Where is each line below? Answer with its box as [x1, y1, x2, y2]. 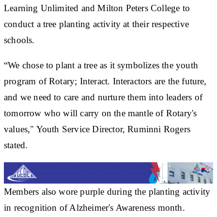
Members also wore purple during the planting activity [4, 186, 211, 197]
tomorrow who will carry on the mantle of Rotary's [4, 108, 197, 118]
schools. [4, 34, 35, 45]
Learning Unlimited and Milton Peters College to [4, 2, 190, 13]
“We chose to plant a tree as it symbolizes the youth [4, 60, 198, 70]
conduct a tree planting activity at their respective [4, 18, 189, 29]
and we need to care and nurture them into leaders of [4, 92, 202, 102]
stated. [4, 139, 28, 150]
